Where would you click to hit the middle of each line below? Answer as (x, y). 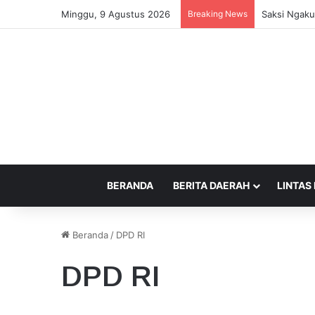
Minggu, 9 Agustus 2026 (116, 14)
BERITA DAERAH (211, 185)
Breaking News (218, 14)
